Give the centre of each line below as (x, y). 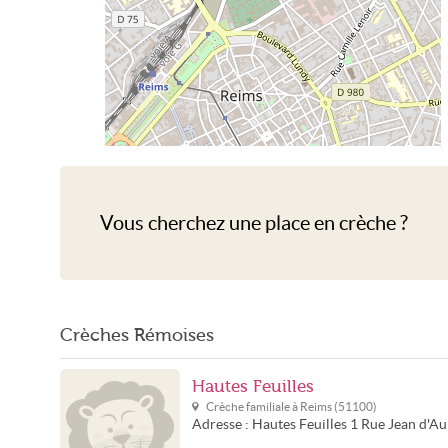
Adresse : (222, 424)
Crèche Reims (273, 193)
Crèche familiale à (253, 406)
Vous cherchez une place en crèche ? (254, 223)
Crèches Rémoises (137, 335)
